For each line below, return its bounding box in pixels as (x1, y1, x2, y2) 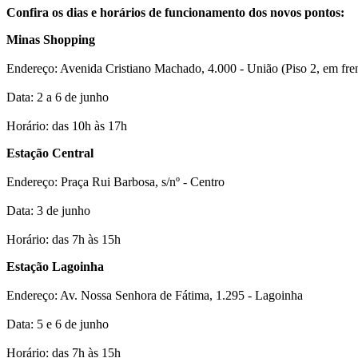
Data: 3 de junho (6, 204, 90, 218)
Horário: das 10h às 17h (6, 119, 127, 133)
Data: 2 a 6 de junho (6, 90, 109, 105)
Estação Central (6, 146, 93, 161)
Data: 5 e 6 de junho (6, 317, 109, 332)
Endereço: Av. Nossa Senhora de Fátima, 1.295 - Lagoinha (6, 288, 303, 303)
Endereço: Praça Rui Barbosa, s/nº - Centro (6, 175, 225, 189)
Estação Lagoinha (6, 260, 104, 274)
